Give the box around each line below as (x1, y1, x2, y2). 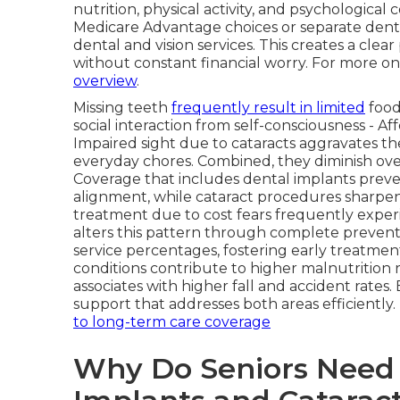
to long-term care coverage (73, 313, 271, 330)
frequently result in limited (171, 99, 365, 116)
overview (73, 72, 137, 89)
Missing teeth (73, 99, 171, 116)
